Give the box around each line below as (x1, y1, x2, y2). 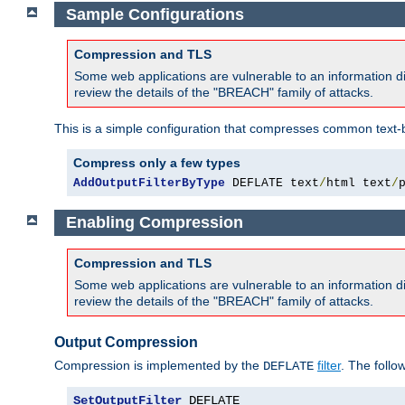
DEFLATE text (225, 176, 319, 191)
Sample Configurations (65, 5, 244, 24)
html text (326, 176, 391, 191)
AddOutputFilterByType (73, 176, 225, 191)
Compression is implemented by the (54, 357, 263, 372)
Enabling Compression (65, 213, 243, 232)
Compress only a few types (73, 155, 240, 171)
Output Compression (54, 334, 198, 351)
